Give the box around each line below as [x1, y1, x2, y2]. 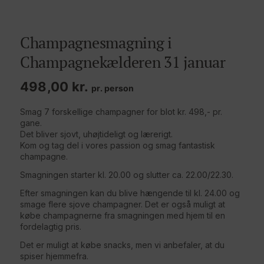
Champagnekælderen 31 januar [20, 52, 226, 72]
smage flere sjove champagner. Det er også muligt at [20, 199, 225, 209]
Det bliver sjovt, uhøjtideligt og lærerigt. [20, 129, 173, 139]
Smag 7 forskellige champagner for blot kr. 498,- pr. [20, 107, 222, 117]
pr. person [91, 83, 134, 93]
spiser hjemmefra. [20, 250, 88, 261]
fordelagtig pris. [20, 221, 81, 232]
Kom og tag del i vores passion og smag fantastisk [20, 140, 215, 150]
